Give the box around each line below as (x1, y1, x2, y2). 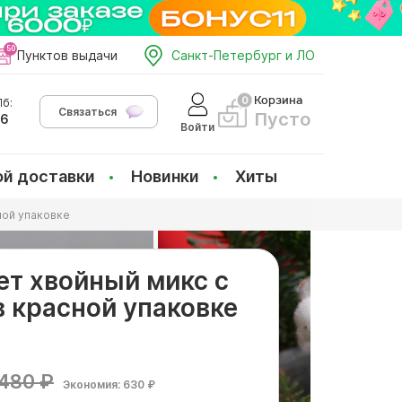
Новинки (131, 167, 199, 186)
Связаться (58, 105, 117, 118)
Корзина (254, 92, 302, 108)
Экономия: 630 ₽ (63, 378, 155, 391)
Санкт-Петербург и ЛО (171, 48, 315, 63)
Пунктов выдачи (17, 48, 118, 63)
